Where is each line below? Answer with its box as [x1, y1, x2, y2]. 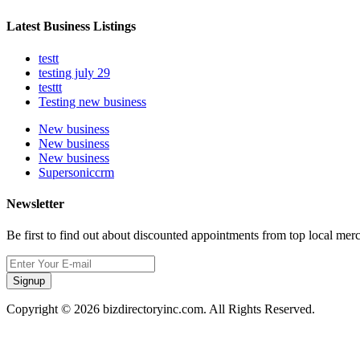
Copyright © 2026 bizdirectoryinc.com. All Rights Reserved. [6, 302, 315, 317]
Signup [13, 275, 45, 288]
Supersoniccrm [39, 165, 114, 179]
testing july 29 [39, 65, 110, 80]
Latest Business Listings [6, 19, 136, 34]
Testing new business [39, 94, 146, 108]
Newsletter [6, 196, 64, 211]
